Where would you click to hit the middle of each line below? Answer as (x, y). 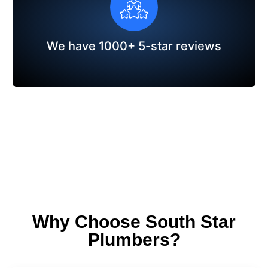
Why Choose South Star (134, 221)
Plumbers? (134, 239)
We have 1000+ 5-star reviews (134, 46)
